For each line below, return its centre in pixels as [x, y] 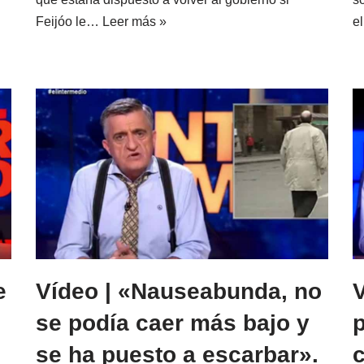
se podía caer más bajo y [173, 323]
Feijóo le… [69, 21]
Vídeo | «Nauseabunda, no [179, 292]
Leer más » [134, 21]
